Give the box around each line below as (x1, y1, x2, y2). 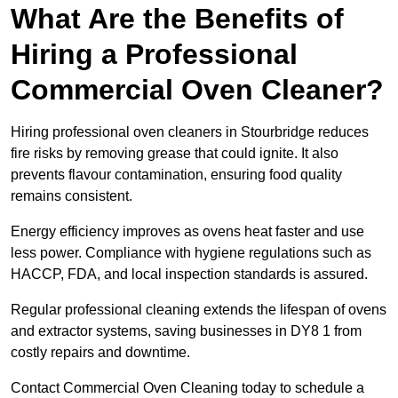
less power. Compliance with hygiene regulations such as (11, 245, 371, 261)
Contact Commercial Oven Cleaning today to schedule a (11, 380, 364, 396)
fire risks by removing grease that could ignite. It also (11, 146, 338, 162)
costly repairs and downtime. (11, 345, 190, 361)
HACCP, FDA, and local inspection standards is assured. (11, 267, 368, 283)
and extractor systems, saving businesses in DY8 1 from (11, 323, 362, 339)
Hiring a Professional (11, 38, 298, 71)
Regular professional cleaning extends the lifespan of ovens (11, 302, 386, 318)
